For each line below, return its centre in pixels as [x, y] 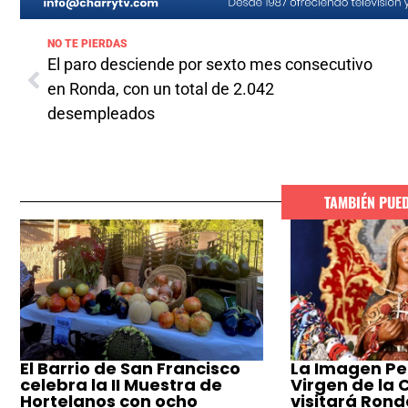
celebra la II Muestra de [121, 385]
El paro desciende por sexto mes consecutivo [210, 64]
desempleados [101, 113]
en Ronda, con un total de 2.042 [161, 88]
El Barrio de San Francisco [130, 369]
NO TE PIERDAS [87, 43]
